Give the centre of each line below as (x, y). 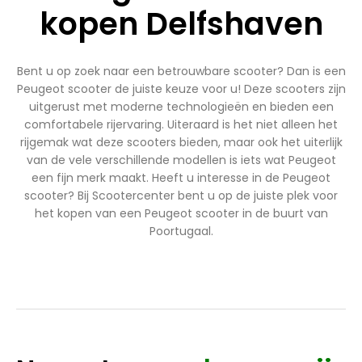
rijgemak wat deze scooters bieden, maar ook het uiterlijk (181, 143)
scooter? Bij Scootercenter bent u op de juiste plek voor (181, 196)
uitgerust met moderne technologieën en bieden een (181, 107)
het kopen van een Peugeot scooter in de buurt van (181, 214)
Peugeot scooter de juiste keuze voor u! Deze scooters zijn (181, 89)
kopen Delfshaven (181, 24)
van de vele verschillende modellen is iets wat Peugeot (181, 160)
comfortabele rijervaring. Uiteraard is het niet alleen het (181, 125)
